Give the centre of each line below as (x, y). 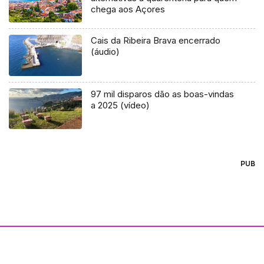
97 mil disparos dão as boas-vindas (163, 94)
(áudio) (105, 51)
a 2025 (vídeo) (121, 105)
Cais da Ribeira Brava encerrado (156, 40)
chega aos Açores (128, 9)
